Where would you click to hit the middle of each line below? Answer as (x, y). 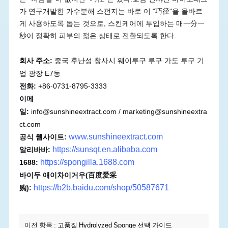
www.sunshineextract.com (116, 137)
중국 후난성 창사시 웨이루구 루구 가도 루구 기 (128, 61)
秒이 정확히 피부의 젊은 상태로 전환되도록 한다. (97, 36)
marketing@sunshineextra (165, 112)
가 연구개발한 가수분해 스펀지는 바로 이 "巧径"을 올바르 (111, 11)
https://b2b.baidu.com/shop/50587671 (101, 188)
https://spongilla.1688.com (87, 162)
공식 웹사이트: (43, 137)
